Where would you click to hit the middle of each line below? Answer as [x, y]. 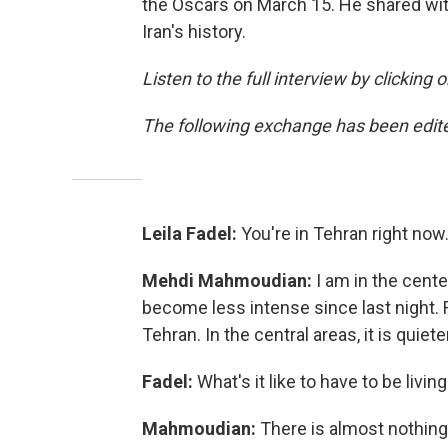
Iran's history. [194, 31]
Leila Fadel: [191, 233]
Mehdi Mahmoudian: [227, 280]
